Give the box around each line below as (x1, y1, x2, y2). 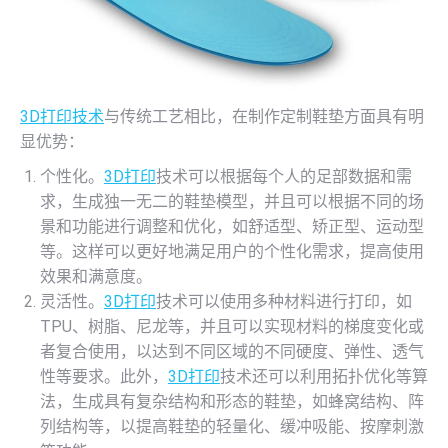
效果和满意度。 (40, 267, 152, 287)
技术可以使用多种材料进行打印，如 (156, 292, 412, 312)
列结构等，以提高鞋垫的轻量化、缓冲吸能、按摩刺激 (40, 417, 424, 437)
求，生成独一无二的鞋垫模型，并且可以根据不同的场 (40, 192, 424, 212)
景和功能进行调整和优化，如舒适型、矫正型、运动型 (40, 217, 424, 237)
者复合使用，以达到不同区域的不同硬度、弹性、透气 (40, 342, 424, 362)
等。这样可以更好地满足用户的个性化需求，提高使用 (40, 242, 424, 262)
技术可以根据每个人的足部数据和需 (156, 167, 412, 187)
